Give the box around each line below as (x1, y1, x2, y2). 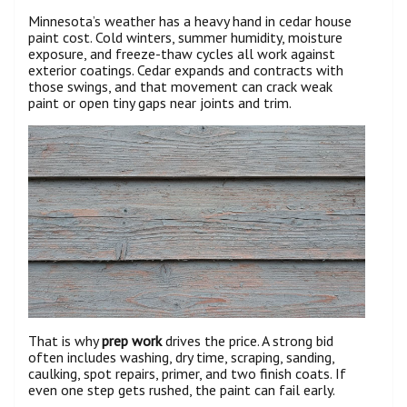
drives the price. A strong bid (162, 332, 333, 351)
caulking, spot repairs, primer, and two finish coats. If (28, 364, 346, 383)
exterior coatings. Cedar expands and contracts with (28, 61, 343, 80)
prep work (102, 332, 162, 351)
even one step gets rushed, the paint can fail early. (28, 381, 335, 400)
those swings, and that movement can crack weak (28, 77, 333, 96)
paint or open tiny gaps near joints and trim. (28, 94, 292, 113)
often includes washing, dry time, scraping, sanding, (28, 348, 334, 367)
